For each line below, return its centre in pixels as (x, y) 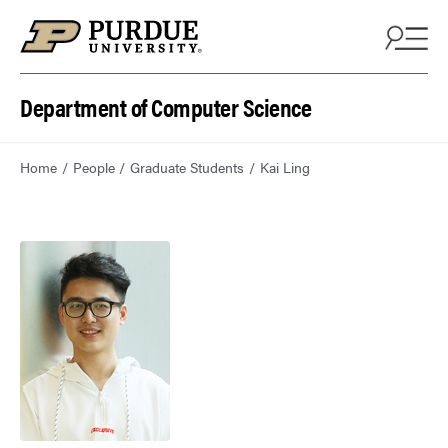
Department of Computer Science (165, 106)
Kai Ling (284, 167)
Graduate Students (187, 167)
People (93, 167)
